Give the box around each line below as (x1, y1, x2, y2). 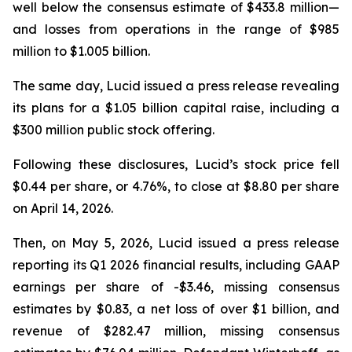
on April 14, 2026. (13, 200, 113, 216)
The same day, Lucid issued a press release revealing (13, 78, 339, 93)
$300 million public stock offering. (13, 122, 214, 137)
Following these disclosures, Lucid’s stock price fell (13, 156, 339, 172)
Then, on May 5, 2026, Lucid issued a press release (13, 235, 339, 251)
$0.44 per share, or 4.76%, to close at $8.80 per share (13, 178, 339, 194)
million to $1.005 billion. (13, 43, 150, 59)
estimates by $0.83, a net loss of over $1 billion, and (13, 301, 339, 317)
